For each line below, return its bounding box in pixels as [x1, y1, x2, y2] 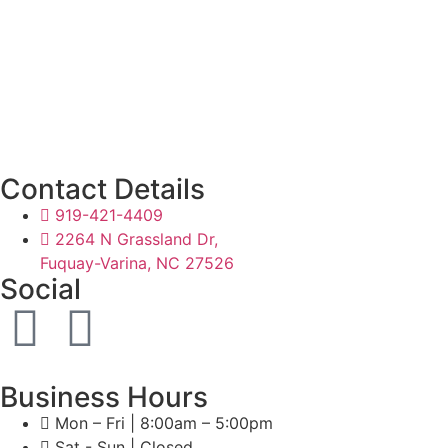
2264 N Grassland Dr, [55, 228, 218, 249]
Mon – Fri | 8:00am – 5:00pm [55, 412, 273, 433]
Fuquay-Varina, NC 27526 [40, 252, 234, 273]
